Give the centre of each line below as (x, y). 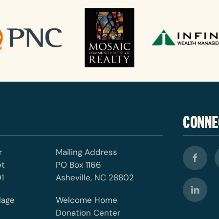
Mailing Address (86, 152)
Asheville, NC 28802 (95, 177)
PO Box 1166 (78, 164)
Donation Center (88, 212)
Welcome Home (86, 200)
